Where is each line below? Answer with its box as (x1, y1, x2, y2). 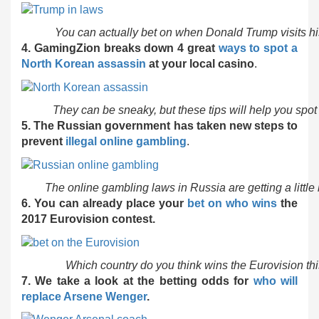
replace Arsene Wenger (21, 290, 147, 303)
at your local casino (146, 58, 254, 70)
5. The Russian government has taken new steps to (21, 120, 298, 132)
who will (253, 274, 298, 287)
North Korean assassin (21, 58, 146, 70)
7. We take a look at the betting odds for (21, 274, 253, 287)
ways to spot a (218, 42, 298, 55)
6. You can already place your (21, 197, 187, 209)
